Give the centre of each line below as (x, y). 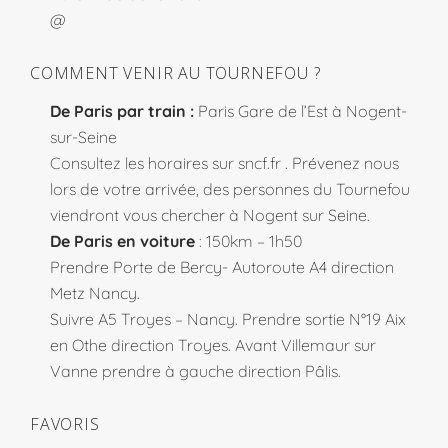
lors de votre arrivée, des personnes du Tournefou (230, 189)
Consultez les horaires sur (144, 163)
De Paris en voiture (122, 241)
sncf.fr (259, 163)
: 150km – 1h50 (248, 241)
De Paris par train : (124, 111)
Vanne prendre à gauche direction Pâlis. (195, 371)
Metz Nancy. (95, 293)
